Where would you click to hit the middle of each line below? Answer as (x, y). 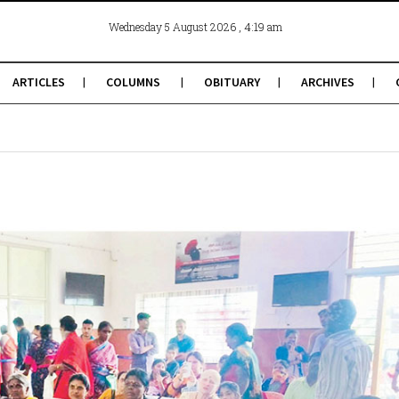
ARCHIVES (327, 82)
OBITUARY (232, 82)
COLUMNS (133, 82)
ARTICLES (38, 82)
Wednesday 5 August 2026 (173, 27)
